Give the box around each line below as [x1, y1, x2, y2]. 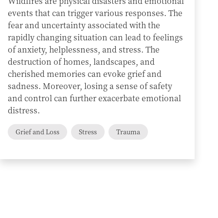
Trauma [116, 127, 140, 136]
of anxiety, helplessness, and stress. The [8, 44, 160, 55]
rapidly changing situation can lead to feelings [8, 32, 183, 43]
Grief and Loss [16, 127, 59, 136]
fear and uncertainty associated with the [8, 19, 160, 31]
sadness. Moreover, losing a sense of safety [8, 80, 172, 91]
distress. [8, 105, 40, 116]
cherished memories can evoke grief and [8, 68, 162, 79]
